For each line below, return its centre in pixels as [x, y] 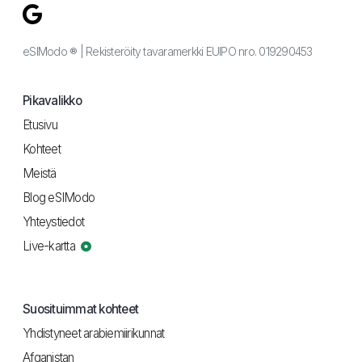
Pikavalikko [52, 101]
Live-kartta [50, 246]
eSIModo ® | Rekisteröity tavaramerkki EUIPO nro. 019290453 [168, 52]
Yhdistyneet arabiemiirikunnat [94, 334]
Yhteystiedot [53, 222]
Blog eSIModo [59, 198]
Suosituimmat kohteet [80, 309]
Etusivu [40, 125]
